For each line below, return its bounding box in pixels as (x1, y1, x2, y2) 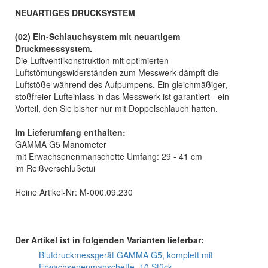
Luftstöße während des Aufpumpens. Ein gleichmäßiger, (15, 78, 227, 90)
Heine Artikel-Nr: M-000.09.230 (15, 186, 133, 198)
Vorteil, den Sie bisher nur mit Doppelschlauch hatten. (15, 102, 218, 114)
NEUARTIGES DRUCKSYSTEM (15, 7, 135, 19)
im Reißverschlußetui (15, 162, 95, 174)
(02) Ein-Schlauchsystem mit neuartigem (15, 31, 180, 42)
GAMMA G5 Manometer (15, 138, 106, 150)
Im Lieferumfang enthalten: (15, 126, 126, 138)
